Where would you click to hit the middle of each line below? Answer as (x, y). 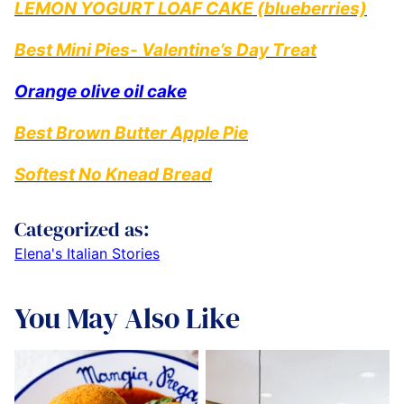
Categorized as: (82, 229)
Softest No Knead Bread (113, 174)
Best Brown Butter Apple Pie (131, 133)
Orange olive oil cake (101, 91)
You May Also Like (127, 318)
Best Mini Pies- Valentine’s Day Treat (165, 50)
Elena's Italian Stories (87, 253)
